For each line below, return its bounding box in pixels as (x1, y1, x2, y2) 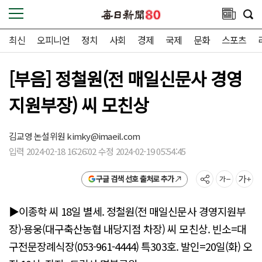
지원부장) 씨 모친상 (9, 92, 149, 118)
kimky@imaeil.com (67, 130, 140, 142)
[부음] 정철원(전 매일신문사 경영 (9, 65, 243, 91)
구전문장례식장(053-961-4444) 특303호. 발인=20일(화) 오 (9, 239, 252, 254)
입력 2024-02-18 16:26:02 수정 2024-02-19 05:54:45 (9, 145, 186, 157)
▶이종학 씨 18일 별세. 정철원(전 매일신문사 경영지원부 (9, 204, 246, 219)
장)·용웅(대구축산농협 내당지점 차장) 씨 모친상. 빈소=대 (9, 221, 246, 237)
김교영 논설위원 (9, 130, 67, 142)
